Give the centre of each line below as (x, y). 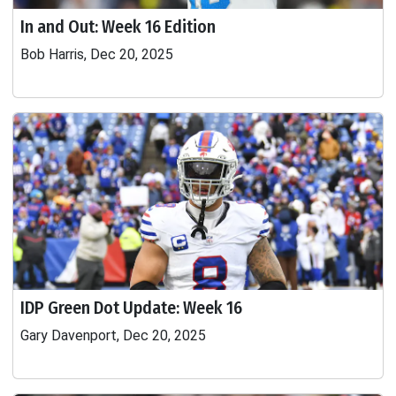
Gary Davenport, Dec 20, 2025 (113, 335)
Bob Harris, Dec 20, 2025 (97, 54)
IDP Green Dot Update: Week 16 (131, 308)
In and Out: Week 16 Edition (118, 27)
